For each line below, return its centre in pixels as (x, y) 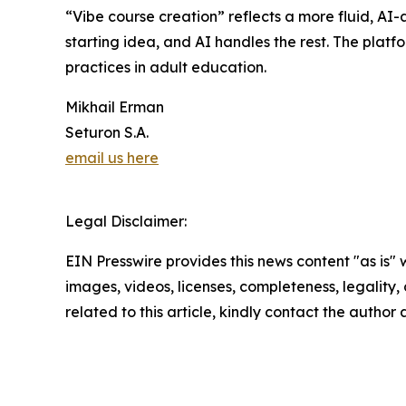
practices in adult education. (166, 68)
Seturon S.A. (107, 133)
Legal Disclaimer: (126, 222)
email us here (112, 158)
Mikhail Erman (115, 107)
